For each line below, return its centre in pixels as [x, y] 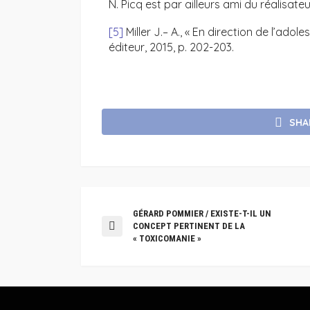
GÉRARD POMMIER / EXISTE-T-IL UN [202, 213]
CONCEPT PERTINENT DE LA [189, 226]
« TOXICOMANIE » [167, 238]
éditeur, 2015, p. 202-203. [171, 47]
